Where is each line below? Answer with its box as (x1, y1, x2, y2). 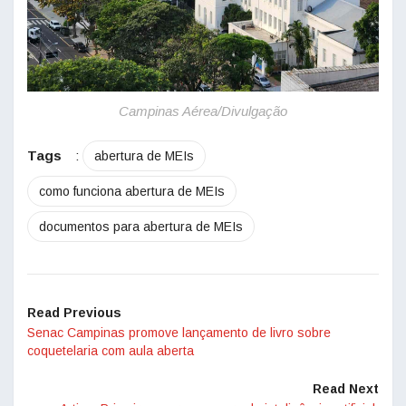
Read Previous (27, 305, 121, 320)
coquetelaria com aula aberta (27, 343, 194, 358)
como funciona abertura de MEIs (39, 184, 225, 198)
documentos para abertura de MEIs (39, 219, 243, 234)
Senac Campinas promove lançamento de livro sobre (27, 325, 331, 340)
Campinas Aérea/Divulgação (119, 103, 287, 119)
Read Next (313, 382, 379, 396)
